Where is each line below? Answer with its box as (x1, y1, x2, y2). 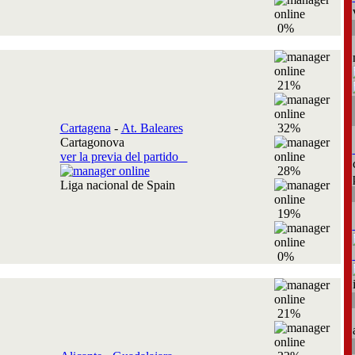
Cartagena (59, 121, 111, 135)
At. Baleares (120, 121, 183, 135)
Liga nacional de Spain (59, 178, 181, 192)
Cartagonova (59, 136, 124, 149)
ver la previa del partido (59, 150, 188, 163)
